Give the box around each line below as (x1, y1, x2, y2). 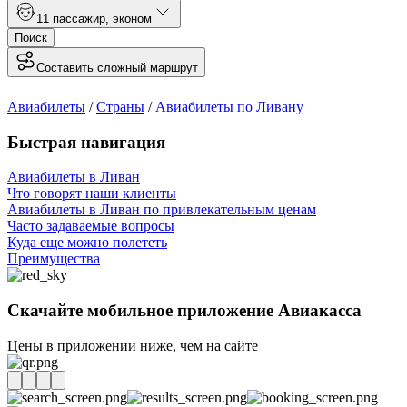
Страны (96, 98, 144, 114)
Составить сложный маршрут (36, 60, 198, 74)
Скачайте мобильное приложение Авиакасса (7, 301, 362, 321)
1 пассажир (43, 11, 105, 25)
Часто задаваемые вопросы (7, 218, 174, 234)
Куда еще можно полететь (7, 234, 167, 251)
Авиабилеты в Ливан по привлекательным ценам (7, 202, 316, 218)
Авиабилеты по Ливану (155, 98, 303, 114)
